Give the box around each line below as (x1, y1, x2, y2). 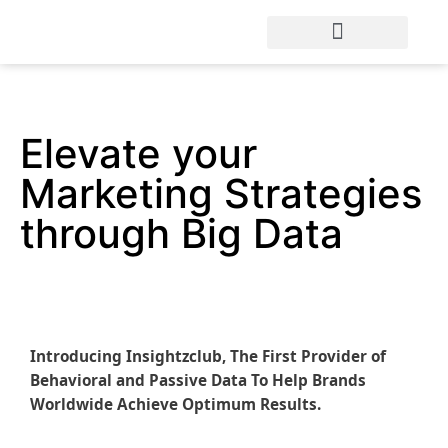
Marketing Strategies (20, 169, 422, 218)
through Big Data (20, 209, 343, 258)
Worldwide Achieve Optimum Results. (30, 394, 321, 414)
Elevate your (20, 129, 257, 178)
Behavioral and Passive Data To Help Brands (30, 370, 366, 390)
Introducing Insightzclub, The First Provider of (30, 346, 386, 366)
